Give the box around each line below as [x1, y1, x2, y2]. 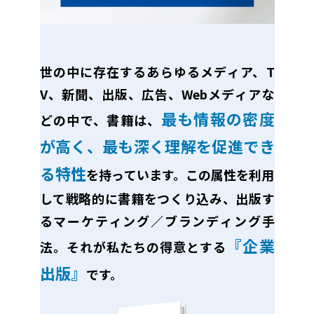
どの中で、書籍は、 [39, 111, 161, 129]
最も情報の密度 [161, 107, 275, 130]
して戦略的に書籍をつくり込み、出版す [39, 189, 275, 207]
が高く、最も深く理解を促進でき [39, 135, 275, 157]
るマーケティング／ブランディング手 [39, 212, 275, 230]
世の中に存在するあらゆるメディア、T [39, 62, 275, 81]
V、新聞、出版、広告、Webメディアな [39, 85, 275, 103]
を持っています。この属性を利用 [86, 165, 275, 184]
